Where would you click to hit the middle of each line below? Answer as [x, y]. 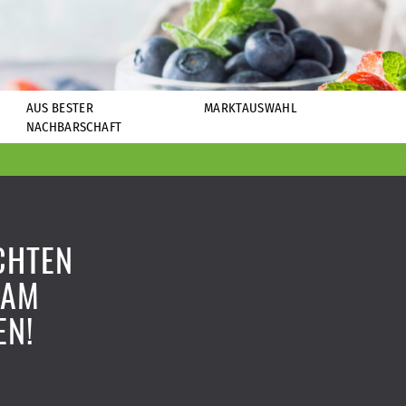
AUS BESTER [60, 108]
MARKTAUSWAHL [251, 108]
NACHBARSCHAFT [74, 127]
